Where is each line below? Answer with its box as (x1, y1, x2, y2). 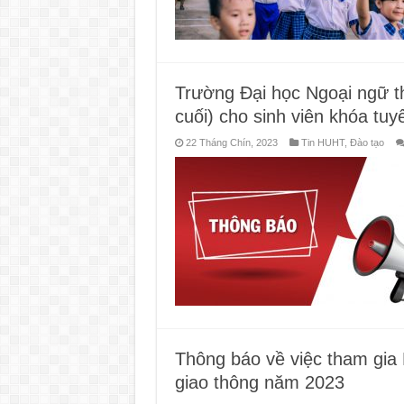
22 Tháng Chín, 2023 (185, 136, 278, 148)
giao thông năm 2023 (174, 372, 344, 392)
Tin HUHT (300, 136, 344, 148)
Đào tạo (349, 136, 384, 148)
